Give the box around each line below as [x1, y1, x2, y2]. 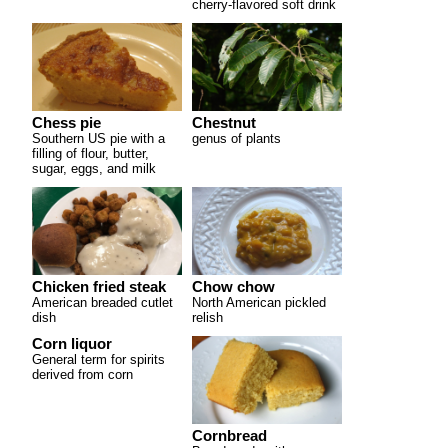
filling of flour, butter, [32, 145, 149, 161]
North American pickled [192, 294, 326, 310]
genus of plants [192, 130, 281, 146]
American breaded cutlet [32, 294, 173, 310]
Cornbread [192, 427, 267, 444]
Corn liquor [32, 335, 112, 352]
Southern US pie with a [32, 130, 165, 146]
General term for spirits [32, 351, 165, 367]
